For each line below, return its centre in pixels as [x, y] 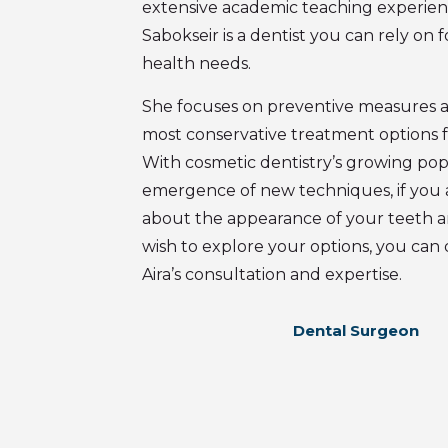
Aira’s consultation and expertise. [272, 274]
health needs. [196, 63]
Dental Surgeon [355, 330]
